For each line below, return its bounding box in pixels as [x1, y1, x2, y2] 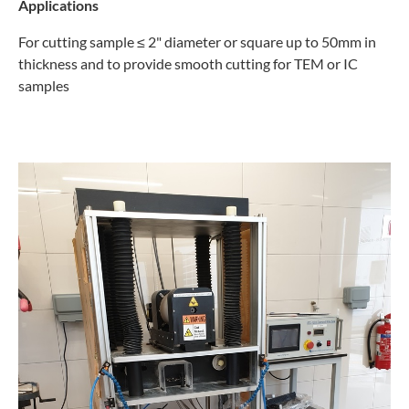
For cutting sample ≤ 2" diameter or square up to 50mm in [18, 32, 376, 50]
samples [18, 76, 69, 94]
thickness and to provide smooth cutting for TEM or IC [18, 54, 358, 72]
